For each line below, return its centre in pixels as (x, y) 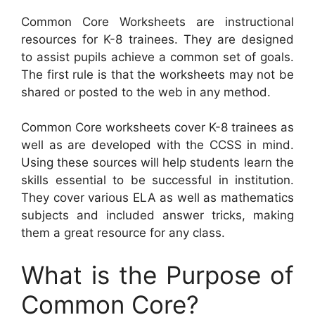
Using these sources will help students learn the (157, 163)
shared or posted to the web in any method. (146, 92)
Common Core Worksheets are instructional (157, 21)
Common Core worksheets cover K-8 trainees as (157, 128)
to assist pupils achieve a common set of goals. (157, 57)
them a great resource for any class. (123, 233)
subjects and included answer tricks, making (157, 216)
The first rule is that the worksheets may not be (157, 74)
